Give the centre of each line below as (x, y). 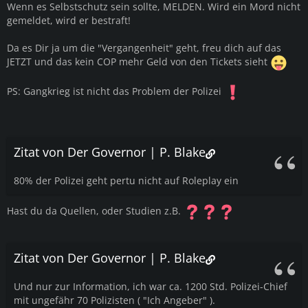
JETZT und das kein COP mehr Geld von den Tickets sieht (139, 62)
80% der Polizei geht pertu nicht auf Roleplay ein (126, 180)
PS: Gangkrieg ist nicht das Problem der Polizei (115, 91)
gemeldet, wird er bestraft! (69, 20)
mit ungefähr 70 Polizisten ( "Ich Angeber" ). (114, 300)
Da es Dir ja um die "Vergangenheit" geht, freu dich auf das (144, 47)
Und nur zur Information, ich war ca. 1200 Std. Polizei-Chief (151, 286)
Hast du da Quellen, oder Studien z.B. (95, 211)
